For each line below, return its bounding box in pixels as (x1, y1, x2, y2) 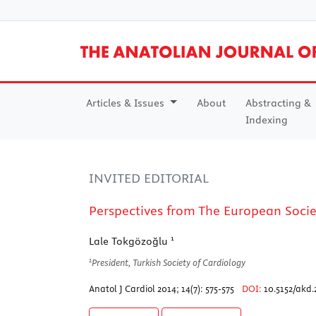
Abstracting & (245, 96, 311, 109)
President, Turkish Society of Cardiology (92, 256, 245, 268)
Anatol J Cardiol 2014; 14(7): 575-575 (89, 282, 236, 294)
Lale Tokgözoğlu (89, 234, 171, 248)
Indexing (245, 113, 288, 126)
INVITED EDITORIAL (89, 169, 209, 186)
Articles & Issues (86, 96, 167, 109)
